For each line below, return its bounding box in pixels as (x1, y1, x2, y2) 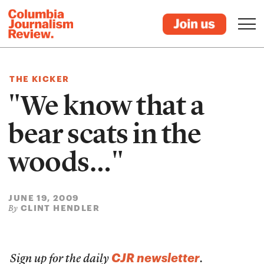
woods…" (8, 145, 124, 179)
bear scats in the (8, 117, 202, 151)
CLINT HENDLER (20, 203, 100, 213)
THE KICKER (9, 74, 70, 84)
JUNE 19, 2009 (8, 193, 80, 203)
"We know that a (8, 88, 204, 123)
